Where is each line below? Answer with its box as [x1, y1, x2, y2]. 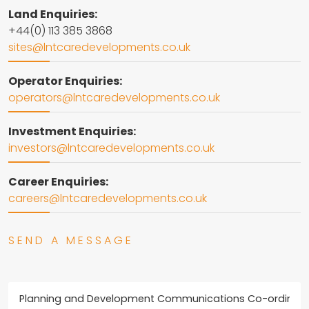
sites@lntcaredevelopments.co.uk [8, 39, 190, 55]
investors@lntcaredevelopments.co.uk [8, 139, 215, 156]
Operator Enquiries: [8, 72, 122, 89]
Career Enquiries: [8, 173, 108, 190]
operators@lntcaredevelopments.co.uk [8, 89, 220, 106]
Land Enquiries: [8, 6, 97, 22]
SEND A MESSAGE [8, 232, 134, 248]
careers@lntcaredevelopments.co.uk [8, 190, 207, 206]
